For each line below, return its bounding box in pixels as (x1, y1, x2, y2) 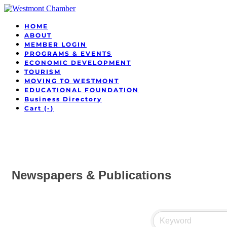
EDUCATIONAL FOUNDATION (24, 86, 139, 94)
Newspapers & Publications (12, 168, 171, 182)
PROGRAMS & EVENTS (24, 50, 112, 57)
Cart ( (24, 104, 47, 112)
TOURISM (24, 68, 61, 75)
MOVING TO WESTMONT (24, 77, 119, 85)
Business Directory (24, 95, 102, 103)
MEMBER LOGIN (24, 41, 87, 48)
